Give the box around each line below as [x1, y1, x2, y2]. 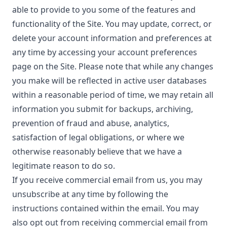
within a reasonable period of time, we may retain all [12, 89, 213, 100]
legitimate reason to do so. [12, 160, 115, 171]
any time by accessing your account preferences [12, 47, 197, 58]
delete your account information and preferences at [12, 32, 212, 44]
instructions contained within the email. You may [12, 203, 199, 214]
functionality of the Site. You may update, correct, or [12, 18, 212, 29]
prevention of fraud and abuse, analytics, [12, 118, 169, 129]
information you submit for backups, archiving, [12, 103, 193, 115]
